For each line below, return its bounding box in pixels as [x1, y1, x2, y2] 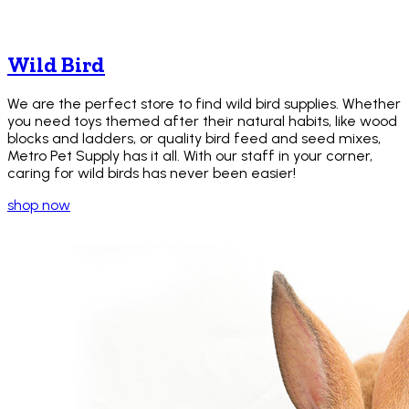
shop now [7, 196, 70, 215]
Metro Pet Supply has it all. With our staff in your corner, [7, 147, 372, 165]
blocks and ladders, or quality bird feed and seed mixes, [7, 130, 381, 148]
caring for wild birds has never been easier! [7, 164, 296, 183]
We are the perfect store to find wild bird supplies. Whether [7, 95, 401, 113]
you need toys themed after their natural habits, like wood [7, 112, 397, 131]
